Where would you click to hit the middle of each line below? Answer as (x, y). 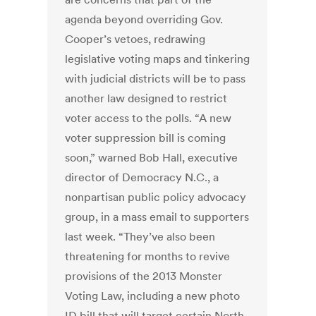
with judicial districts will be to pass (156, 79)
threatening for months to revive (148, 256)
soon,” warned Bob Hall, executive (152, 158)
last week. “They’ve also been (140, 237)
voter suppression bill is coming (146, 138)
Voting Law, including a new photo (153, 296)
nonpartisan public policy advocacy (156, 197)
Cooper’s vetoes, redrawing (135, 39)
